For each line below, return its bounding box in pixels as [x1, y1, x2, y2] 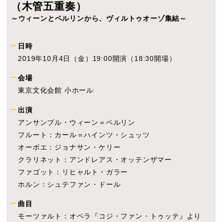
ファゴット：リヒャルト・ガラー [18, 167, 128, 176]
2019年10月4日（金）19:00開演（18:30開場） [18, 55, 176, 63]
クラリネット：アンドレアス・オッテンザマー [18, 155, 172, 164]
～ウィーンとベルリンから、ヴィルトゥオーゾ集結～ [10, 14, 187, 22]
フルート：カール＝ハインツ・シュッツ [18, 130, 150, 139]
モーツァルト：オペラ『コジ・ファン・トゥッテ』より [18, 212, 202, 221]
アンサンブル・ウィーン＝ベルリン [18, 118, 136, 126]
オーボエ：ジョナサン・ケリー [18, 143, 121, 151]
